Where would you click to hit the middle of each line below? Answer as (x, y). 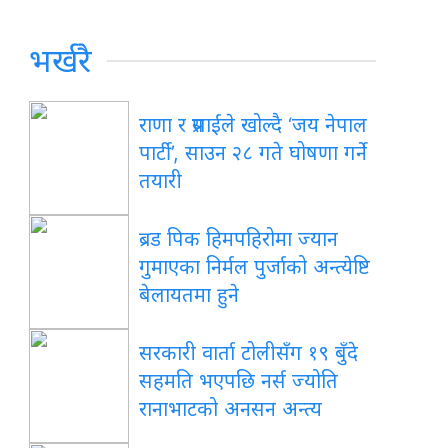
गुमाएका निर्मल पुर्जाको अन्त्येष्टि (255, 267)
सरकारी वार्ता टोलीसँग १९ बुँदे (249, 353)
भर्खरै (61, 61)
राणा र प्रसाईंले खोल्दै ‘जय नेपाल (253, 125)
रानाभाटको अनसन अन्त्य (231, 409)
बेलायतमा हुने (189, 295)
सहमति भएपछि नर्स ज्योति (239, 381)
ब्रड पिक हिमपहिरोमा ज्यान (239, 239)
